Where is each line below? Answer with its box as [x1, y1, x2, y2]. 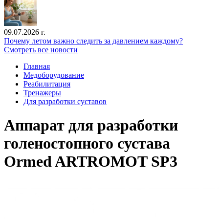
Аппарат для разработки [4, 116, 178, 134]
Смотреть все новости [4, 45, 78, 54]
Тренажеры [23, 88, 61, 97]
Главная [23, 62, 50, 70]
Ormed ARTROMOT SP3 [4, 153, 177, 171]
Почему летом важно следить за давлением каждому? [4, 37, 183, 45]
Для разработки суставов [23, 97, 107, 106]
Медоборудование [23, 71, 84, 79]
